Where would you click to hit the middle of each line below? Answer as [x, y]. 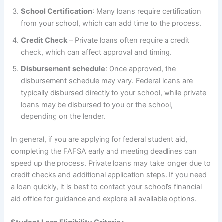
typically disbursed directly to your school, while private [114, 93]
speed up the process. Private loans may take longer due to [111, 163]
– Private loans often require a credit [129, 40]
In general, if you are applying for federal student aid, [99, 139]
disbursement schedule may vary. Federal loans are [107, 81]
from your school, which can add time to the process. [111, 24]
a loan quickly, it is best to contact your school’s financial [107, 187]
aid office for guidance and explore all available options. [104, 199]
